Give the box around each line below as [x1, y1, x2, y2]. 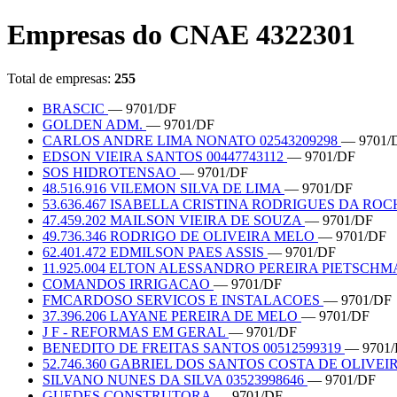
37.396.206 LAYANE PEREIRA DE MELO [43, 307, 301, 323]
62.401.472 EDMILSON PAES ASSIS [43, 244, 268, 260]
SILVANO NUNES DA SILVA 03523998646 [43, 371, 307, 387]
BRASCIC [43, 100, 108, 116]
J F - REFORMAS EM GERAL [43, 323, 229, 339]
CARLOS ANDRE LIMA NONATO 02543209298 [43, 132, 341, 148]
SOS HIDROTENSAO [43, 164, 180, 180]
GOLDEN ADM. [43, 116, 146, 132]
